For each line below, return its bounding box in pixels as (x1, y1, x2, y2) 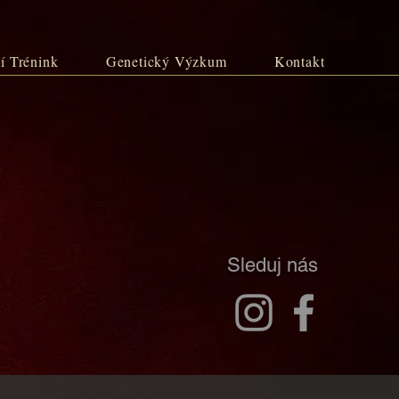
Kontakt (273, 52, 325, 70)
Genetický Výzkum (105, 52, 227, 70)
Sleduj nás (227, 254, 318, 276)
